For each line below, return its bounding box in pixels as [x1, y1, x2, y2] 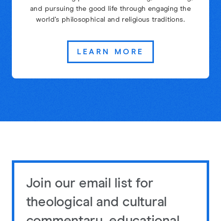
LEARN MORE [77, 48, 144, 56]
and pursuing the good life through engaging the [30, 5, 191, 12]
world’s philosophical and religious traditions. [36, 16, 185, 23]
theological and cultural [26, 195, 167, 210]
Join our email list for [26, 177, 153, 191]
